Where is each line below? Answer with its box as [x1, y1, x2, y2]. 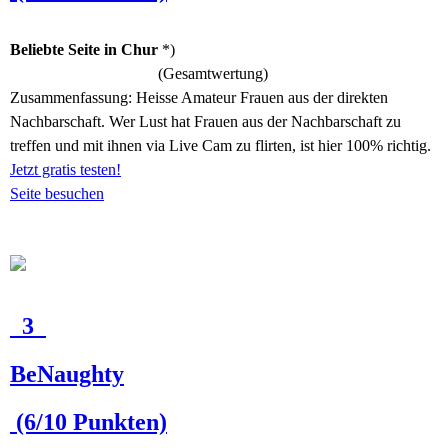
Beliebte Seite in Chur [10, 41, 158, 58]
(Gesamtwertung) [150, 65, 268, 82]
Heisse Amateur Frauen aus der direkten [136, 89, 388, 106]
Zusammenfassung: [10, 89, 136, 106]
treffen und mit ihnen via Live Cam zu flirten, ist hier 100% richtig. [10, 137, 431, 154]
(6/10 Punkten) [10, 409, 167, 435]
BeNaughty [10, 361, 124, 387]
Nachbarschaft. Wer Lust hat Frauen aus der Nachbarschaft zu [10, 113, 401, 130]
